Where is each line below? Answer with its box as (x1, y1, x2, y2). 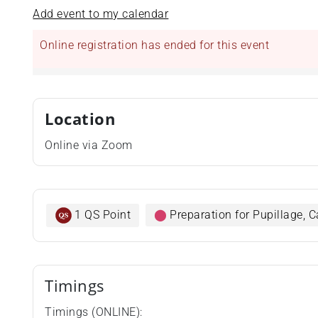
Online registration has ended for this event (40, 38, 270, 52)
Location (45, 108, 116, 130)
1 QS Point (75, 208, 131, 221)
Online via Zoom (45, 138, 133, 152)
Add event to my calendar (33, 7, 169, 21)
